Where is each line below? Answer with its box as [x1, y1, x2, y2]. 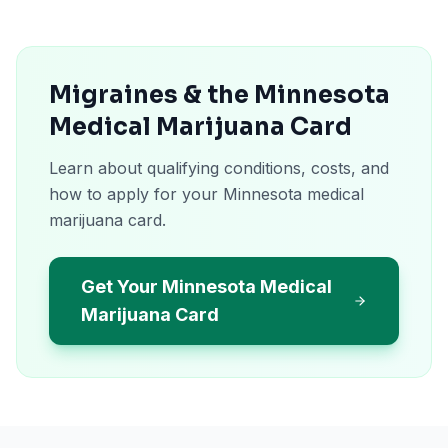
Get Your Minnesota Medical [81, 276, 332, 297]
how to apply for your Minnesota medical [49, 184, 364, 204]
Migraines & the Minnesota [49, 80, 390, 110]
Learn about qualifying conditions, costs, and [49, 158, 389, 178]
